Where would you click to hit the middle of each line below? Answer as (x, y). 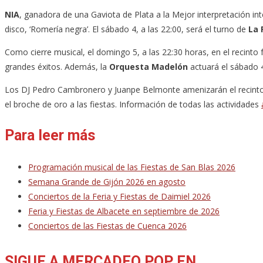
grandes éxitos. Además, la (57, 66)
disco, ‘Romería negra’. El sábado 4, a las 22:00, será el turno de (127, 29)
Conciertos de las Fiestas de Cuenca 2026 (107, 225)
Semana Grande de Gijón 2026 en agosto (107, 181)
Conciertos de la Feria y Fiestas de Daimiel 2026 (119, 196)
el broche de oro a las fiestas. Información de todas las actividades (133, 104)
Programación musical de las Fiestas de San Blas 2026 (132, 167)
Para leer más (50, 135)
